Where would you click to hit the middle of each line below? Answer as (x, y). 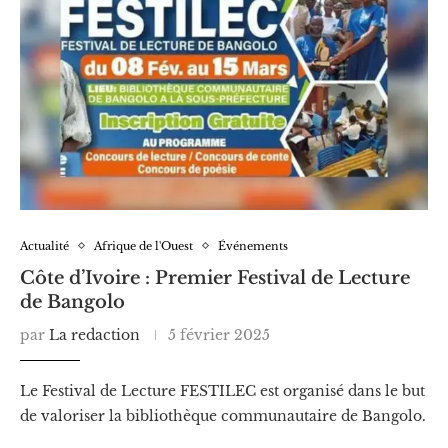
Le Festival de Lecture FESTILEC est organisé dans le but (222, 390)
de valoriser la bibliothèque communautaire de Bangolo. (223, 415)
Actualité (44, 245)
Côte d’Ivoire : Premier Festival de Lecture (215, 277)
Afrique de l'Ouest (143, 245)
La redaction (94, 334)
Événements (253, 245)
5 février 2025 (219, 334)
